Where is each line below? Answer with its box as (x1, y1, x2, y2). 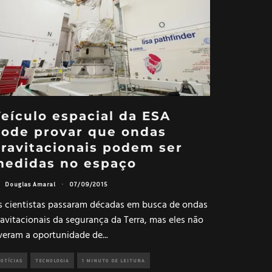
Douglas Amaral (5, 180, 56, 188)
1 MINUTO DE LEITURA (82, 257, 145, 263)
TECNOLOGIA (35, 257, 69, 263)
